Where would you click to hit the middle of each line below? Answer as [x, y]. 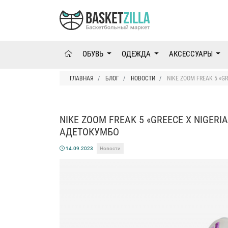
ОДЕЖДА [137, 54]
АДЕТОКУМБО [89, 132]
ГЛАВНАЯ [82, 79]
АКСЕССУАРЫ [191, 54]
